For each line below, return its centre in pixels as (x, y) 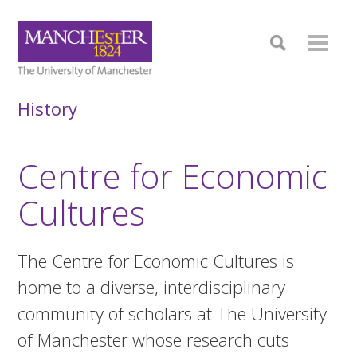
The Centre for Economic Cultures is (156, 260)
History (48, 108)
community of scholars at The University (173, 313)
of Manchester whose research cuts (154, 339)
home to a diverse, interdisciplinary (152, 286)
